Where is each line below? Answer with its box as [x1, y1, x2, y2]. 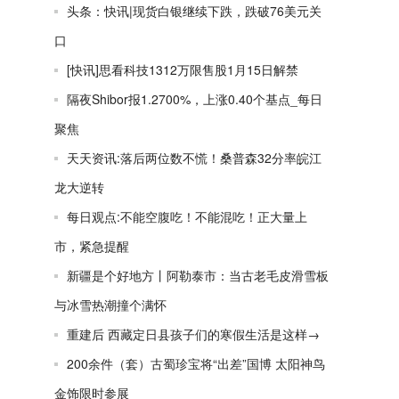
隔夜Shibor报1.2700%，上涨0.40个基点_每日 [67, 90, 322, 108]
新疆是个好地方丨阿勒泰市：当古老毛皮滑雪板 [67, 266, 329, 284]
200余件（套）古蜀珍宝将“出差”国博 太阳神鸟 [67, 354, 325, 372]
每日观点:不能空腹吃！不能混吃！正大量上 [67, 208, 307, 225]
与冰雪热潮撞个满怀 [54, 296, 167, 313]
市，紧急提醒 [54, 237, 129, 255]
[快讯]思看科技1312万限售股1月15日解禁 [67, 61, 298, 78]
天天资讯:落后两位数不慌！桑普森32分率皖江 [67, 149, 322, 167]
